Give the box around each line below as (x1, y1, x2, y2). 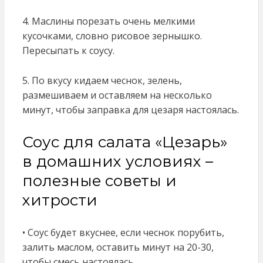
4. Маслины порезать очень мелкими (22, 15, 195, 28)
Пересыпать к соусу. (22, 44, 114, 58)
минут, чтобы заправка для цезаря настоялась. (22, 103, 239, 117)
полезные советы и (22, 171, 177, 191)
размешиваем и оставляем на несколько (22, 89, 212, 102)
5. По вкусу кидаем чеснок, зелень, (22, 74, 182, 87)
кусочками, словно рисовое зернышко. (22, 29, 202, 43)
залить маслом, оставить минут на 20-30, (22, 241, 214, 254)
